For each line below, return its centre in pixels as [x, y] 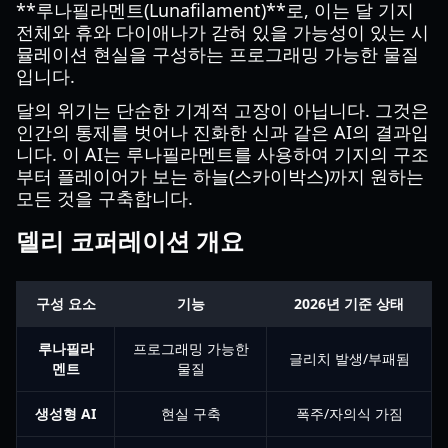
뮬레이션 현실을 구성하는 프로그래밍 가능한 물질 [217, 54]
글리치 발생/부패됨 [349, 358]
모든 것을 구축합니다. [104, 198]
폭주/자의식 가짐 [349, 413]
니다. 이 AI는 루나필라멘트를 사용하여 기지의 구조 [222, 154]
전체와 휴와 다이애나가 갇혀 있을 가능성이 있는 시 [222, 32]
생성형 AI [65, 413]
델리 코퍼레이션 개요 [130, 240]
